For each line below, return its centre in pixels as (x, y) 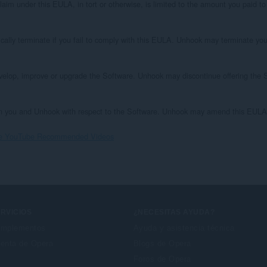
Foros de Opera (162, 259)
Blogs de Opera (162, 243)
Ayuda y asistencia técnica (184, 228)
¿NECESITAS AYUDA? (174, 212)
